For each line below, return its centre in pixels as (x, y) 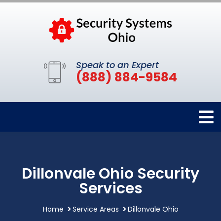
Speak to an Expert (117, 65)
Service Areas (95, 209)
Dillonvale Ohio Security (110, 174)
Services (110, 188)
